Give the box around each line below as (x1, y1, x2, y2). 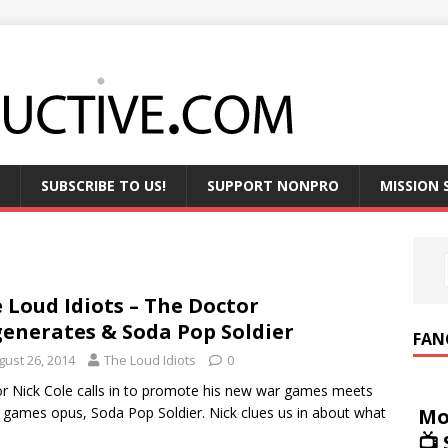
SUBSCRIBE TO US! (41, 176, 166, 195)
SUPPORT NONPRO (207, 176, 339, 195)
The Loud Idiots (104, 351, 196, 369)
